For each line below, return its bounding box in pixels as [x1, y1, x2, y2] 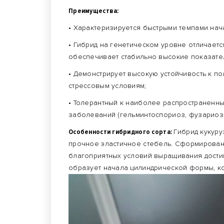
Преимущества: [68, 6, 119, 15]
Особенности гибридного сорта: [68, 127, 174, 136]
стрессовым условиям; [68, 81, 146, 90]
